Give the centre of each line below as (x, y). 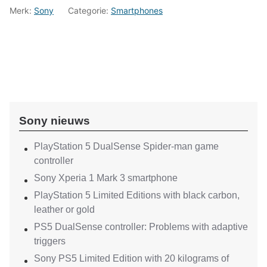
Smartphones (137, 10)
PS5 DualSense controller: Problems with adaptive (141, 227)
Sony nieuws (55, 120)
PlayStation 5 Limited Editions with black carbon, (137, 195)
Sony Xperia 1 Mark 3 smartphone (106, 178)
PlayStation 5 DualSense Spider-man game (126, 147)
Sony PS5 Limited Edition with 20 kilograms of (131, 259)
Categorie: (89, 10)
